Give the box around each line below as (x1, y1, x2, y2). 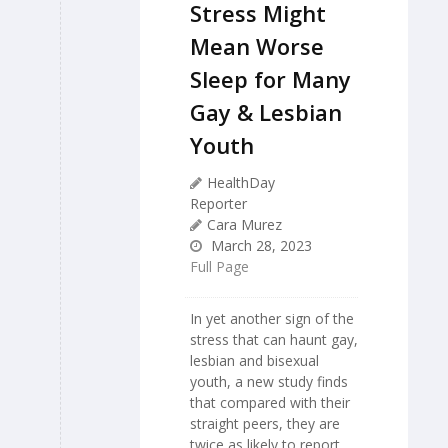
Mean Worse (190, 30, 324, 61)
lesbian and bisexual (190, 350, 319, 370)
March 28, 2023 (207, 235, 312, 255)
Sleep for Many (190, 63, 351, 94)
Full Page (190, 256, 249, 276)
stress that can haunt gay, (190, 329, 358, 349)
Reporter (190, 193, 247, 213)
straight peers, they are (190, 413, 340, 433)
